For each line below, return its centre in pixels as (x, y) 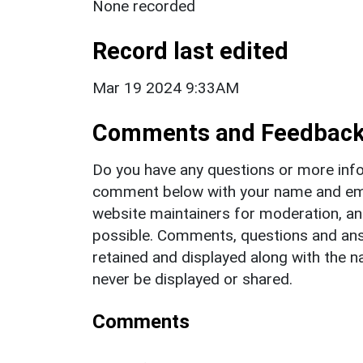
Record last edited (190, 51)
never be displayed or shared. (192, 279)
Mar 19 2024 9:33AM (166, 88)
